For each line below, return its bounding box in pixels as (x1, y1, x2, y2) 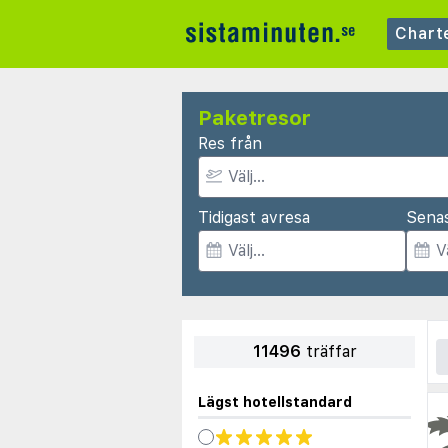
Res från (198, 134, 262, 153)
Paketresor (198, 106, 311, 130)
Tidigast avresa (198, 208, 310, 227)
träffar (305, 342, 357, 361)
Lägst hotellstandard (198, 394, 352, 410)
